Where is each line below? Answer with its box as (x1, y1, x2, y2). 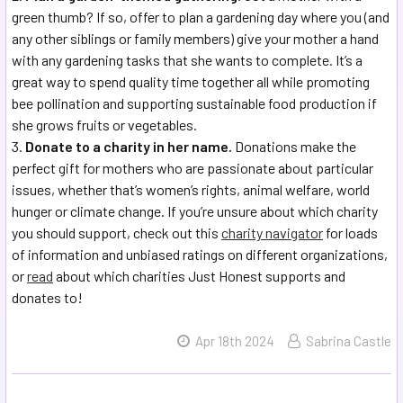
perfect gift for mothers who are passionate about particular (12, 159, 373, 177)
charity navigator (221, 224, 323, 242)
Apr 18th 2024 (195, 333, 274, 350)
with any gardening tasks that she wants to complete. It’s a (12, 51, 363, 69)
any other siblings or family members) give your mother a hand (12, 30, 379, 48)
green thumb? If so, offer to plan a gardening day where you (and (12, 8, 390, 26)
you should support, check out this (12, 224, 221, 242)
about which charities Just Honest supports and (53, 267, 345, 285)
